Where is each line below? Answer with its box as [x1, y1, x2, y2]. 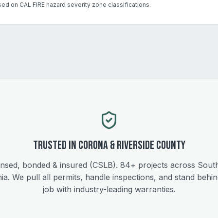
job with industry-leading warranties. [42, 184, 176, 194]
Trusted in [33, 138, 78, 152]
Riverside [116, 138, 154, 152]
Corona [78, 138, 108, 152]
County [154, 138, 185, 152]
